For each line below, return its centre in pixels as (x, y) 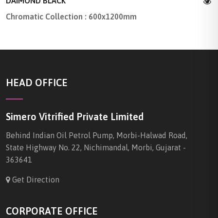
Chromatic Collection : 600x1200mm (71, 17)
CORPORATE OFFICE (52, 211)
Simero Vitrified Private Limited (75, 117)
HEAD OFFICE (37, 83)
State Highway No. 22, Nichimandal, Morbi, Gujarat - (96, 148)
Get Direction (35, 180)
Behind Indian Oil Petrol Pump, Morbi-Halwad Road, (97, 136)
